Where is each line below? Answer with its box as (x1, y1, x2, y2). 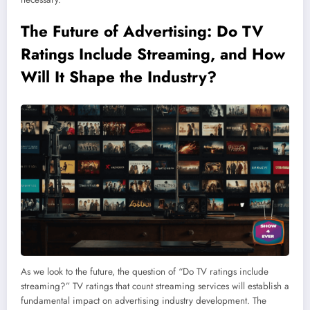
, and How (210, 43, 285, 66)
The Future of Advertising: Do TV (21, 20, 264, 43)
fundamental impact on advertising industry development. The (21, 293, 266, 307)
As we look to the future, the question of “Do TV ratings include (21, 264, 268, 278)
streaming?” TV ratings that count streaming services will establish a (21, 279, 289, 293)
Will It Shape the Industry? (21, 66, 217, 89)
